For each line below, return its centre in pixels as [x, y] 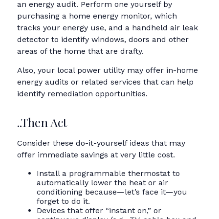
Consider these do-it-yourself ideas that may [101, 143]
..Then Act [42, 122]
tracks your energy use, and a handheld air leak [108, 28]
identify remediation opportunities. [82, 94]
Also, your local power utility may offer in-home [108, 70]
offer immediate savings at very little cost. [96, 155]
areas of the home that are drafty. [80, 51]
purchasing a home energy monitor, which [97, 16]
